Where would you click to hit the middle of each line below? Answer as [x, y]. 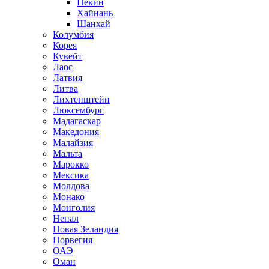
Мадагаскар [77, 121]
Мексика [71, 175]
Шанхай [94, 24]
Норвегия [73, 240]
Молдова [71, 186]
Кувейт [68, 56]
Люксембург [78, 110]
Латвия [68, 78]
